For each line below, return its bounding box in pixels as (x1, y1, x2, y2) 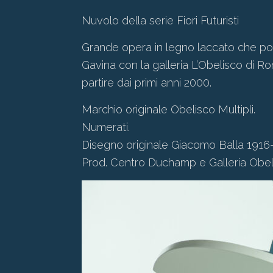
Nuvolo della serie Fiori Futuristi (82, 14, 239, 27)
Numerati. (82, 121, 130, 133)
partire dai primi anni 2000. (82, 76, 212, 89)
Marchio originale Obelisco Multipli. (82, 103, 256, 116)
